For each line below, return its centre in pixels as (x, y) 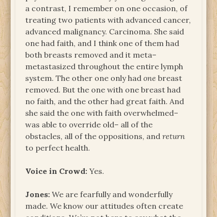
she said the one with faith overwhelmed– (102, 113)
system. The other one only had (85, 78)
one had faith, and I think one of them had (102, 43)
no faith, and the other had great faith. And (105, 101)
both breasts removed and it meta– (91, 54)
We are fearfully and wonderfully (111, 194)
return (174, 136)
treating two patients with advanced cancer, (108, 20)
